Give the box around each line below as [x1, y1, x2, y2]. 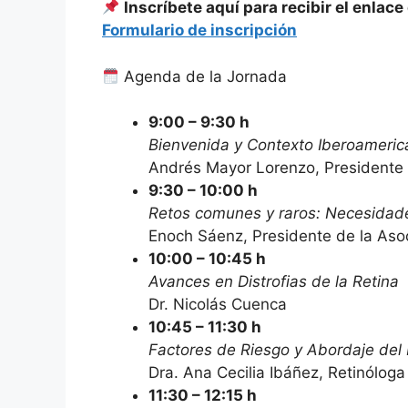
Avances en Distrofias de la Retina [148, 272, 399, 291]
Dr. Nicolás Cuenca [148, 295, 287, 314]
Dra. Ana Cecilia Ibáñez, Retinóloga [148, 363, 405, 382]
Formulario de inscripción [102, 21, 297, 40]
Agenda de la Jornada [119, 66, 288, 86]
